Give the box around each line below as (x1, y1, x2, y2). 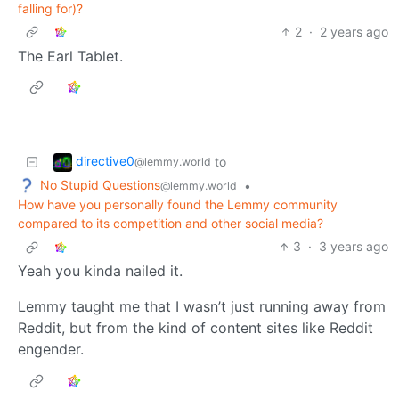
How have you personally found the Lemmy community (18, 197, 338, 213)
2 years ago (320, 23, 388, 39)
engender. (18, 340, 84, 359)
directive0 (76, 152, 134, 168)
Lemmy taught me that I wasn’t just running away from (18, 297, 386, 316)
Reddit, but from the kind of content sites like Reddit (18, 319, 373, 338)
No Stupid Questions (40, 176, 160, 192)
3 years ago (319, 239, 388, 255)
